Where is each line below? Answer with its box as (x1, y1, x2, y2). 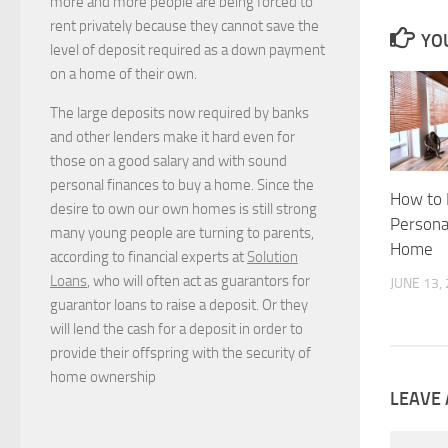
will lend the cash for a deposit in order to (50, 320, 303, 339)
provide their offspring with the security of (50, 344, 311, 363)
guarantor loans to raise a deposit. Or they (50, 296, 308, 315)
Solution (247, 248, 298, 267)
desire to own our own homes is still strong (50, 200, 317, 219)
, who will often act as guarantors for (87, 272, 310, 291)
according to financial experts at (50, 248, 247, 267)
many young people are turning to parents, (50, 224, 314, 243)
